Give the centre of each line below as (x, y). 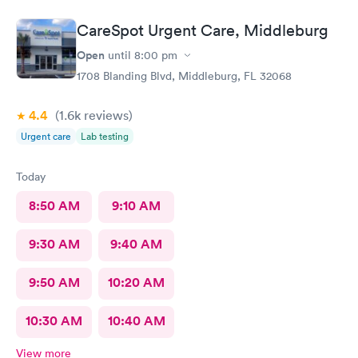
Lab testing (105, 136)
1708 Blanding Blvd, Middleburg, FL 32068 (184, 76)
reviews (105, 115)
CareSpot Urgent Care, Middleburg (203, 30)
